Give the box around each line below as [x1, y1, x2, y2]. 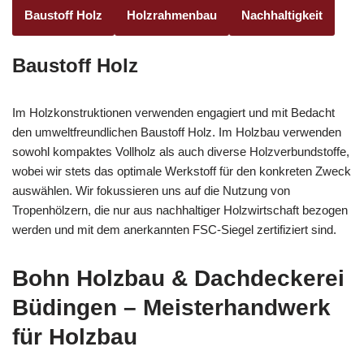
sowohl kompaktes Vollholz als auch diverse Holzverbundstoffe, [12, 144, 349, 158]
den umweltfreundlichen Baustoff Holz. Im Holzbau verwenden [12, 124, 341, 139]
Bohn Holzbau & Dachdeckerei [12, 265, 344, 291]
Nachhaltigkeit [241, 7, 323, 22]
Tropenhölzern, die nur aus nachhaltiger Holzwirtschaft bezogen [12, 202, 348, 217]
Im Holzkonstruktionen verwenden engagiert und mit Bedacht [12, 105, 335, 119]
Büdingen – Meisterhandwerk [12, 294, 331, 320]
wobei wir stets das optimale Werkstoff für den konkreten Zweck [12, 163, 351, 178]
